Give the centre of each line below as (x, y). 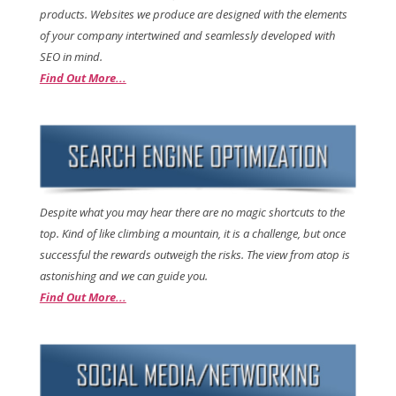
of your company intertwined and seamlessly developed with (187, 36)
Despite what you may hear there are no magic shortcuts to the (192, 212)
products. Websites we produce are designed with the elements (193, 15)
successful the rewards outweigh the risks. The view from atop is (194, 254)
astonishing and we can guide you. (123, 275)
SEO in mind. (71, 57)
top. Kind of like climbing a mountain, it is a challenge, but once (192, 233)
